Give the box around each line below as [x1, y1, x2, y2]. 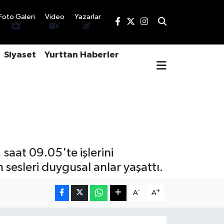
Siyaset [3, 50, 36, 60]
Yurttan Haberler [44, 50, 119, 60]
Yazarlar [74, 13, 101, 21]
